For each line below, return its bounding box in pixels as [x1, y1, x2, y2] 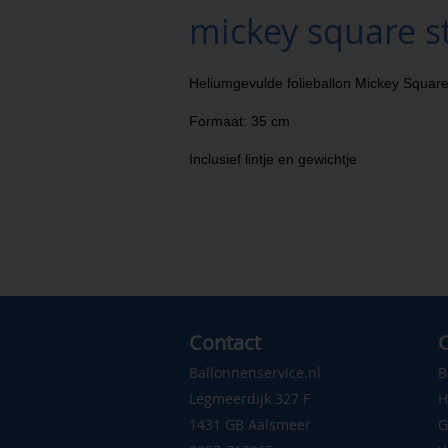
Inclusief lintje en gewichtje [188, 151, 357, 168]
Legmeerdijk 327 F [188, 388, 310, 408]
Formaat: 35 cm [188, 113, 290, 130]
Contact [188, 328, 261, 356]
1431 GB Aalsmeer [188, 414, 311, 434]
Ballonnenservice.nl [188, 362, 321, 382]
